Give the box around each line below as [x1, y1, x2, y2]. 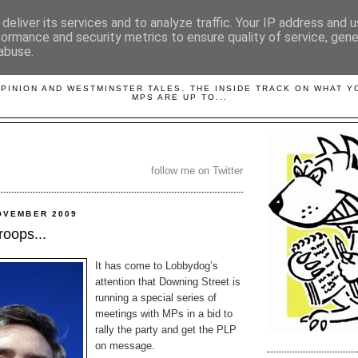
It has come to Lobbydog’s [95, 260, 218, 272]
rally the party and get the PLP [95, 324, 237, 336]
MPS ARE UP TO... [131, 92, 229, 101]
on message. [95, 340, 155, 352]
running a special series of [95, 292, 217, 304]
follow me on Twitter [151, 164, 243, 177]
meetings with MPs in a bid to [95, 308, 233, 320]
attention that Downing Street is [95, 276, 241, 288]
